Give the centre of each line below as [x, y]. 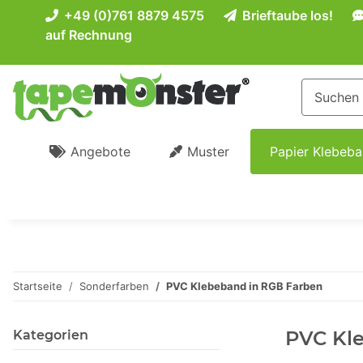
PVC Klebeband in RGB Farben [244, 286]
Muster [209, 152]
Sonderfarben [114, 286]
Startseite [38, 286]
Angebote [100, 152]
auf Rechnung [89, 35]
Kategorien [51, 335]
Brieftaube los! [286, 15]
